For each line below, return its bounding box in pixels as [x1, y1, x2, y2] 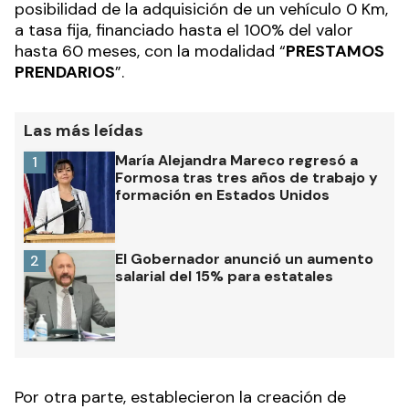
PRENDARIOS [15, 60, 115, 83]
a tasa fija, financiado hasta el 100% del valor [15, 18, 353, 41]
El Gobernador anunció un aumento [115, 248, 373, 268]
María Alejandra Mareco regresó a [115, 150, 358, 170]
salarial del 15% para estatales [115, 266, 333, 286]
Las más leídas [24, 119, 143, 142]
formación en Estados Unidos [115, 184, 330, 204]
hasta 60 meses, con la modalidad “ [15, 39, 286, 62]
